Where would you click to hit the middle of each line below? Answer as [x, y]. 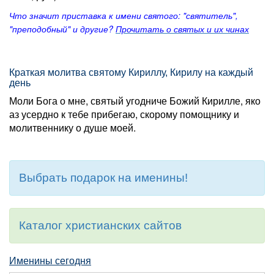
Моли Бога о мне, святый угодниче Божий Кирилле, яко [135, 101]
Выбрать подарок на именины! [103, 178]
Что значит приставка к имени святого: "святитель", [124, 15]
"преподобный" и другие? [62, 29]
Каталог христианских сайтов [100, 225]
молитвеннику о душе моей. [72, 128]
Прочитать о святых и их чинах [182, 29]
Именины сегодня [50, 261]
